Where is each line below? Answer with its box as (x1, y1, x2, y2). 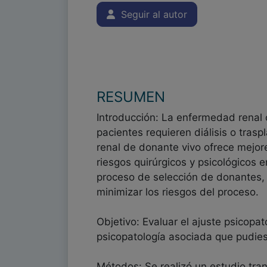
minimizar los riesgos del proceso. (97, 186, 259, 198)
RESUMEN (97, 88, 165, 105)
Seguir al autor (115, 8, 187, 20)
